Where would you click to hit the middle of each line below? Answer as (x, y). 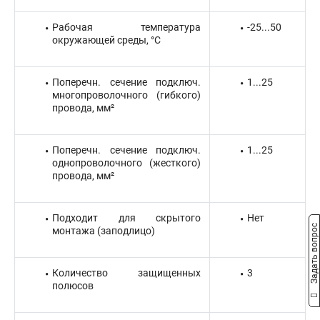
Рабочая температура (126, 27)
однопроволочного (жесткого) (126, 163)
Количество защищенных (126, 273)
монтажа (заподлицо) (104, 231)
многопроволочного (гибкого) (126, 95)
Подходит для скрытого (126, 218)
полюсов (73, 286)
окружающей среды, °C (106, 40)
